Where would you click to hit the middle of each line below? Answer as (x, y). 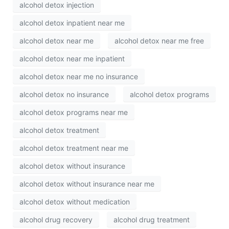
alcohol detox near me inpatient (72, 58)
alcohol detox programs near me (74, 112)
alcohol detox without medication (75, 201)
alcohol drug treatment (152, 219)
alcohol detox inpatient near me (72, 22)
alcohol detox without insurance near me (87, 184)
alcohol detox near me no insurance (79, 76)
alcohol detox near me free (159, 40)
